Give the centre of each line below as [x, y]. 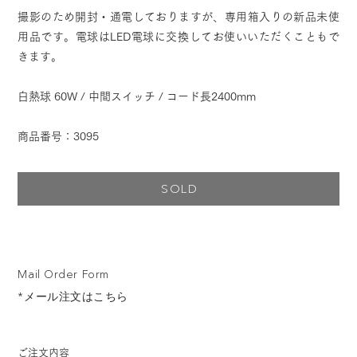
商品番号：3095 [59, 136]
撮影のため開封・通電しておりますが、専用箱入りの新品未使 [178, 17]
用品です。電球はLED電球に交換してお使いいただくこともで [178, 37]
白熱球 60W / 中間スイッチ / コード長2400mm [137, 96]
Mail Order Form [63, 274]
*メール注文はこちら [73, 296]
